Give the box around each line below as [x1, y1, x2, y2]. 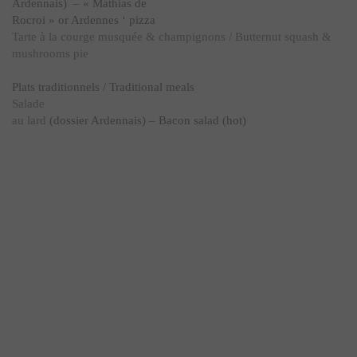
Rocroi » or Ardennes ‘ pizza [12, 14, 155, 26]
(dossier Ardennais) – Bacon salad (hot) [46, 114, 246, 127]
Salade [12, 97, 45, 110]
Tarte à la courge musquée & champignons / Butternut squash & [12, 30, 331, 43]
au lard [12, 114, 46, 127]
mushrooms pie [12, 47, 88, 60]
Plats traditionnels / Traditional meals [12, 80, 194, 93]
